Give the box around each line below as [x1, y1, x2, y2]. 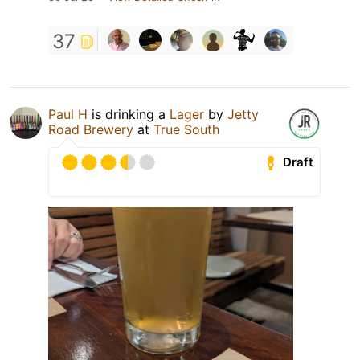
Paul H [48, 105, 88, 122]
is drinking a [88, 105, 170, 122]
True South [153, 121, 219, 137]
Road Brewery [48, 121, 133, 137]
